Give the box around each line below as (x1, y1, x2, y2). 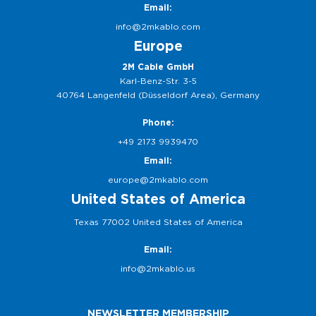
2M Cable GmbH (122, 61, 194, 72)
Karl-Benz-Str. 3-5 (119, 75, 197, 86)
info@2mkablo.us (121, 263, 195, 274)
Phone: (142, 117, 174, 128)
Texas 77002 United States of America (73, 217, 243, 227)
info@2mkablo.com (116, 21, 200, 32)
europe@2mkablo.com (108, 174, 208, 185)
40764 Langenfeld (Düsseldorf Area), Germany (56, 90, 260, 100)
